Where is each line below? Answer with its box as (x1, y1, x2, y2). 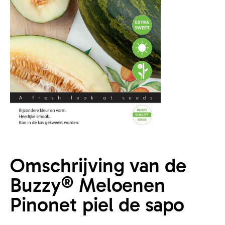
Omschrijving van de (10, 153, 186, 177)
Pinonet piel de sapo (10, 192, 184, 216)
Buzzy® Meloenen (10, 173, 165, 197)
